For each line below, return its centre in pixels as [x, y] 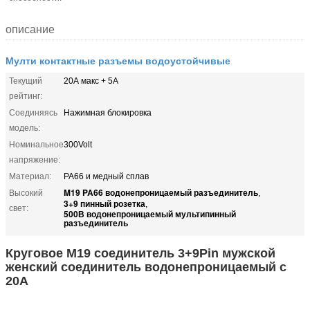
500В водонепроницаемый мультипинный [150, 213]
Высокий [26, 193]
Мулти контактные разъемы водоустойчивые [118, 60]
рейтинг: [26, 96]
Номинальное [36, 144]
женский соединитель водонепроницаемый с [146, 267]
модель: [25, 128]
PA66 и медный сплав [106, 176]
